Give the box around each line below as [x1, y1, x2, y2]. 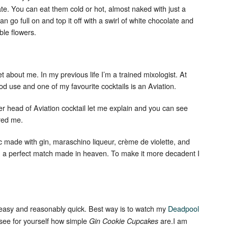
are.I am [160, 215, 187, 226]
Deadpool [168, 203, 199, 214]
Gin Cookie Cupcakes [89, 216, 160, 226]
